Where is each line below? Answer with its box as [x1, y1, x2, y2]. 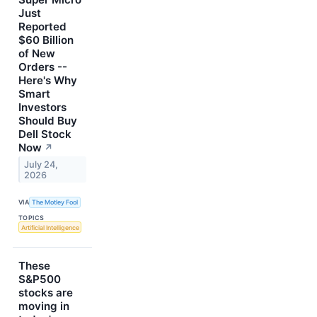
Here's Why [18, 73, 77, 87]
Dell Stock [18, 127, 71, 141]
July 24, [24, 158, 59, 170]
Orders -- [18, 59, 67, 74]
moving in [18, 299, 69, 313]
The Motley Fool [32, 198, 79, 207]
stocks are [18, 286, 73, 300]
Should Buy [18, 113, 77, 127]
